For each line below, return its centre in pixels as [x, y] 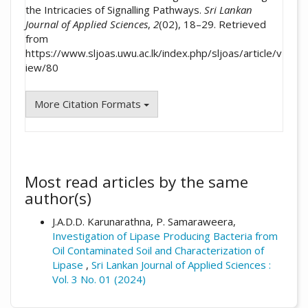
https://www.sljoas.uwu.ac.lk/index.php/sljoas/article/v [154, 53]
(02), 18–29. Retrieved [212, 24]
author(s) [58, 199]
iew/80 [42, 68]
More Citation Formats [89, 104]
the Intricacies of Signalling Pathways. [115, 10]
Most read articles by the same [136, 182]
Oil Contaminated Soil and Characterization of [158, 250]
